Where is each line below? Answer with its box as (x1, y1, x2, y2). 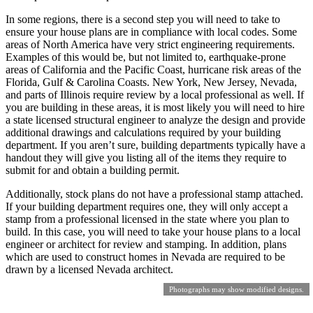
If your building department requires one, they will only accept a (6, 200, 288, 212)
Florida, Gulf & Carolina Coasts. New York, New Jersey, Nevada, (6, 75, 297, 88)
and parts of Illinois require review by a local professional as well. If (6, 88, 304, 101)
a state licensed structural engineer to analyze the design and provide (6, 113, 305, 126)
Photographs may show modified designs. (169, 285, 304, 293)
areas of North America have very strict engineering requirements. (6, 38, 295, 50)
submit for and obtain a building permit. (6, 163, 180, 176)
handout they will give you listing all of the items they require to (6, 151, 286, 163)
